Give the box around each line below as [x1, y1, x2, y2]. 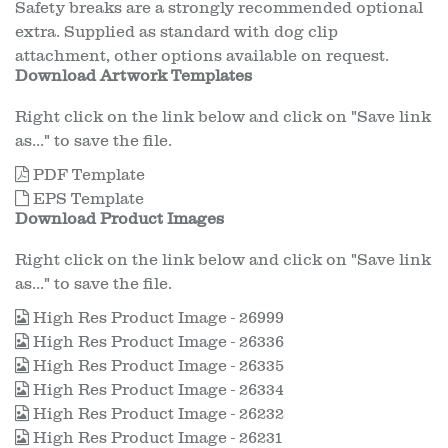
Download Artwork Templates [15, 67, 252, 85]
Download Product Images [15, 210, 224, 228]
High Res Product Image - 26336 [29, 333, 284, 351]
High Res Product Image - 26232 [29, 405, 284, 423]
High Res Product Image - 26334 [29, 381, 284, 399]
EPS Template [29, 190, 144, 208]
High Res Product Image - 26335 [29, 357, 284, 375]
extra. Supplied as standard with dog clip [15, 23, 338, 41]
